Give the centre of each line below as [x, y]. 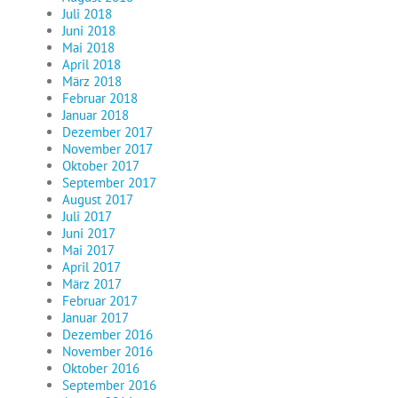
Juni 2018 [89, 31]
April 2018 [92, 65]
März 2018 [92, 82]
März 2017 [92, 284]
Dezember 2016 [107, 335]
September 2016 [109, 386]
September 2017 [109, 183]
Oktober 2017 [101, 166]
